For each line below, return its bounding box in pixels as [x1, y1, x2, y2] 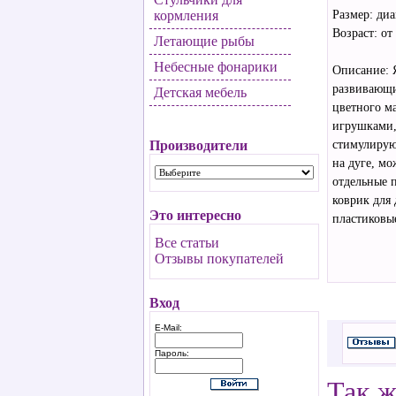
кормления [154, 8, 218, 23]
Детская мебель [154, 85, 247, 100]
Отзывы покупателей [155, 251, 284, 266]
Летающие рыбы [154, 34, 255, 49]
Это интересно [149, 208, 241, 223]
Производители [149, 138, 247, 153]
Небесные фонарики [154, 59, 278, 74]
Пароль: [155, 348, 189, 358]
